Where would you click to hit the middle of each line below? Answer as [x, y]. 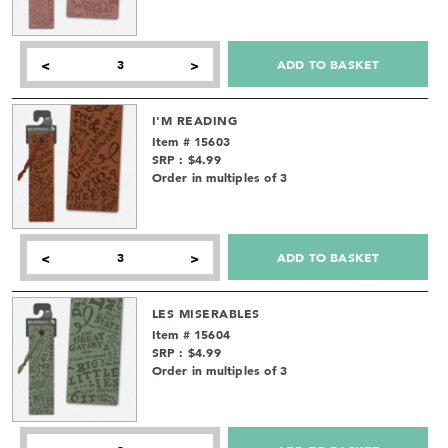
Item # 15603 [191, 140]
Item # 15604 [191, 333]
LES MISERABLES [205, 312]
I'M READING [194, 119]
